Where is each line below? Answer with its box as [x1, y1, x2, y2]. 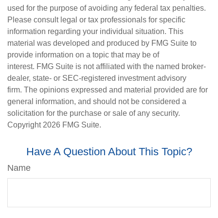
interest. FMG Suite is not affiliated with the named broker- [7, 62, 206, 71]
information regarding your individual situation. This [7, 27, 183, 36]
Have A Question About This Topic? [26, 145, 192, 158]
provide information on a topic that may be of [7, 51, 159, 59]
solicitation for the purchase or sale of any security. [7, 109, 180, 117]
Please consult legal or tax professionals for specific [7, 16, 185, 24]
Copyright [7, 121, 43, 129]
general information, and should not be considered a [7, 97, 186, 106]
